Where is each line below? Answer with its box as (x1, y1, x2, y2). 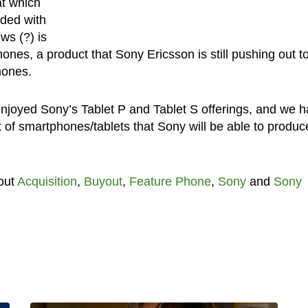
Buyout (83, 174, 122, 188)
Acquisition (16, 174, 77, 188)
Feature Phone (129, 174, 211, 188)
